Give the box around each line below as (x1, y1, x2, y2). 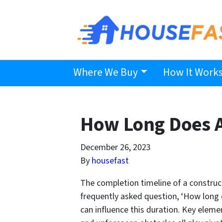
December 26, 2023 (80, 141, 151, 154)
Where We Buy (73, 65, 138, 81)
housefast (92, 155, 129, 167)
